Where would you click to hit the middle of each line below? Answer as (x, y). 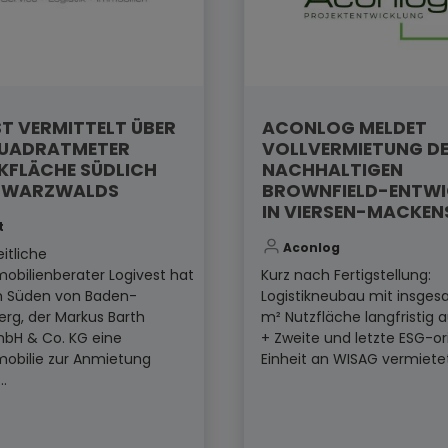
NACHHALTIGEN (332, 169)
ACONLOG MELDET (344, 127)
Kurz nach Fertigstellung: (346, 275)
